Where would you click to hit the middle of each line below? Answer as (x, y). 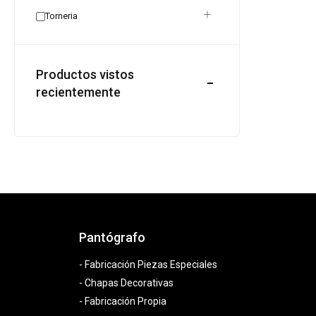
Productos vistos (85, 74)
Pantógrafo (112, 237)
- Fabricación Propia (123, 301)
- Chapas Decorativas (126, 283)
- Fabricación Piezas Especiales (148, 265)
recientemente (78, 92)
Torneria (61, 16)
